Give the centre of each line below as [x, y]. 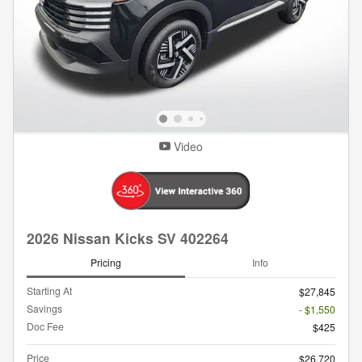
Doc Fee [45, 326]
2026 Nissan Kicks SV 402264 [128, 238]
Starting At [49, 290]
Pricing [106, 262]
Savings [44, 308]
